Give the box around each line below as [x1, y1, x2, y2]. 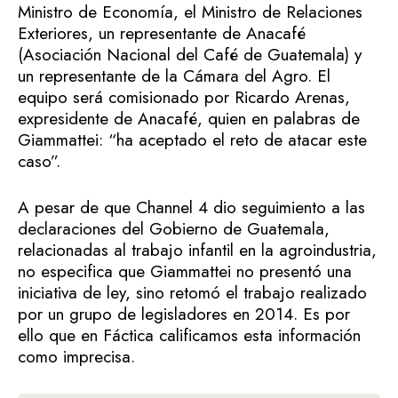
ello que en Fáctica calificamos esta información [18, 323, 361, 348]
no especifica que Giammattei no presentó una [18, 259, 352, 284]
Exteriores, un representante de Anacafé [18, 20, 306, 45]
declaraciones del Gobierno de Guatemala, [18, 217, 330, 242]
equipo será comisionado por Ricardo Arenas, [18, 84, 350, 109]
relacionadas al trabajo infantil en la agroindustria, [18, 238, 377, 263]
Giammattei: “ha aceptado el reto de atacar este [18, 127, 367, 152]
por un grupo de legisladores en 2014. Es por [18, 302, 350, 327]
